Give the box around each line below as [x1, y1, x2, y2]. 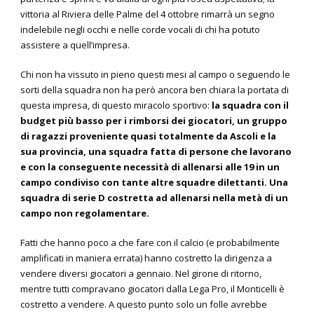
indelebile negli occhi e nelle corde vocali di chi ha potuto [20, 23, 260, 36]
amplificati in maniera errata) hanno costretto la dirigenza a [20, 252, 272, 265]
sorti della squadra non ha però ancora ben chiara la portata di [20, 83, 289, 97]
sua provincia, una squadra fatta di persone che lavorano [20, 145, 292, 158]
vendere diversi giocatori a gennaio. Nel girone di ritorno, [20, 267, 261, 280]
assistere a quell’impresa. [20, 39, 130, 52]
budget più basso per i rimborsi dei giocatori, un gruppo [20, 114, 287, 128]
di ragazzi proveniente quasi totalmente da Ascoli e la [20, 130, 276, 143]
